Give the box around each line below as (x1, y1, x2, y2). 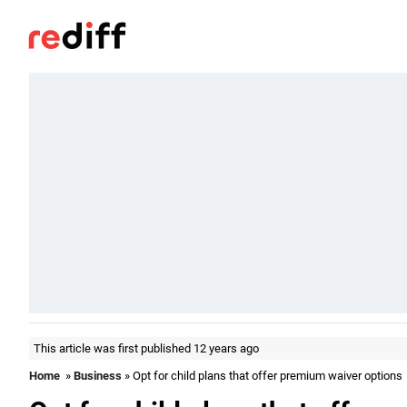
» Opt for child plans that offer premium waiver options (122, 369, 402, 382)
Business (74, 369, 122, 382)
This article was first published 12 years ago (34, 342, 259, 355)
